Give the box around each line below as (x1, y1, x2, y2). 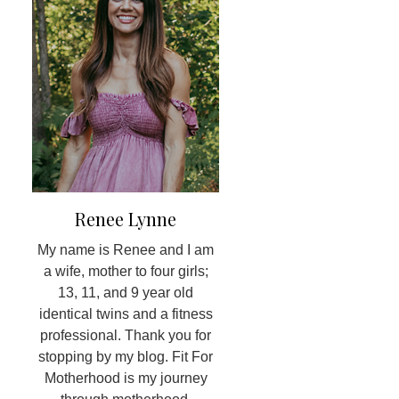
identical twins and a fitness (38, 306, 213, 322)
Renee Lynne (75, 207, 177, 232)
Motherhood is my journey (44, 370, 208, 387)
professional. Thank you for (40, 328, 212, 344)
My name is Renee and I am (37, 242, 215, 258)
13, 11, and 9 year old (58, 285, 194, 301)
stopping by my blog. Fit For (38, 349, 214, 365)
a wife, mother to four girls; (43, 264, 208, 280)
